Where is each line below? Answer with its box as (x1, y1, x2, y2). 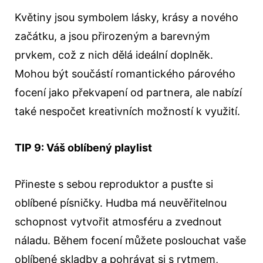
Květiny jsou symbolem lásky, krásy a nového (15, 11, 238, 23)
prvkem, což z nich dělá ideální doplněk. (15, 49, 213, 61)
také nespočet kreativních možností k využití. (15, 105, 240, 117)
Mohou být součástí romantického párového (15, 68, 235, 80)
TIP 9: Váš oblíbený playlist (15, 141, 152, 154)
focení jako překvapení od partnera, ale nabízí (15, 86, 242, 99)
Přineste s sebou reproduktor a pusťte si (15, 178, 213, 190)
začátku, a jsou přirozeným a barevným (15, 30, 210, 42)
